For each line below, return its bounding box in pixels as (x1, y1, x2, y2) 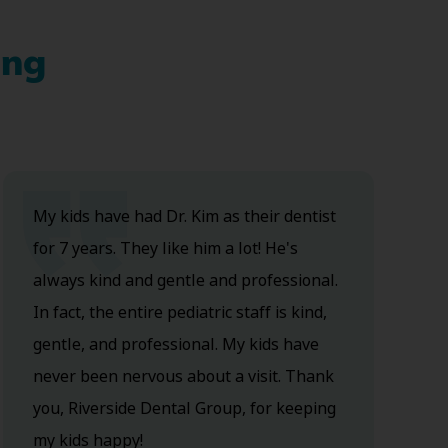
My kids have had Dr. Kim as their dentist (32, 205, 336, 229)
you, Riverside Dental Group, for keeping (32, 397, 336, 421)
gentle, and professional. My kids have (32, 333, 319, 357)
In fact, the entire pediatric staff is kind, (32, 301, 327, 325)
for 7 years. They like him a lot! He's (32, 237, 298, 261)
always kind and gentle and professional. (32, 269, 338, 293)
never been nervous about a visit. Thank (32, 365, 334, 389)
